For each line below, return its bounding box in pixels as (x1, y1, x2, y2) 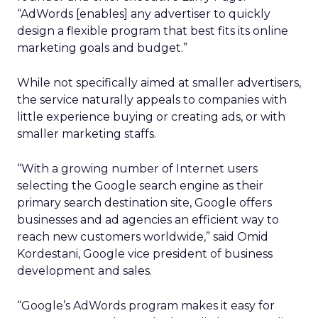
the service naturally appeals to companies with (17, 93, 287, 106)
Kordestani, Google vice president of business (17, 247, 273, 261)
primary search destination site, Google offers (17, 196, 272, 209)
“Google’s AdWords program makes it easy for (17, 299, 275, 312)
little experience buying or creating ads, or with (17, 110, 285, 124)
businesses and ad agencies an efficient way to (17, 213, 279, 226)
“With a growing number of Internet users (17, 162, 258, 175)
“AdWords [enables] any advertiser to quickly (17, 7, 270, 21)
